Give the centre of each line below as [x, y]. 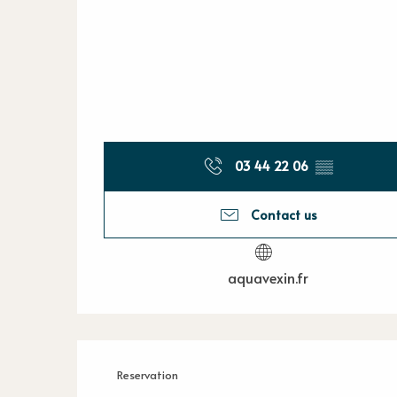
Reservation [148, 375]
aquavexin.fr [268, 278]
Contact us [288, 214]
